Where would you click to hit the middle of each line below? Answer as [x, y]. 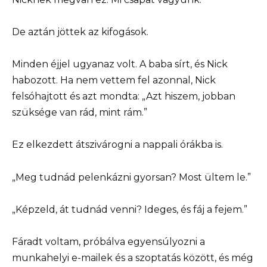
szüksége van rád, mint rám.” [80, 113]
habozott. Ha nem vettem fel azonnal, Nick [114, 80]
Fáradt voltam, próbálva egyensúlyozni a [108, 241]
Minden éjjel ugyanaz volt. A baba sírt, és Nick [120, 64]
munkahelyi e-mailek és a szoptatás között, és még [133, 257]
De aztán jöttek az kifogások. [80, 32]
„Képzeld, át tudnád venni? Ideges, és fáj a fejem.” [130, 209]
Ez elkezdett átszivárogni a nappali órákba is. [117, 145]
